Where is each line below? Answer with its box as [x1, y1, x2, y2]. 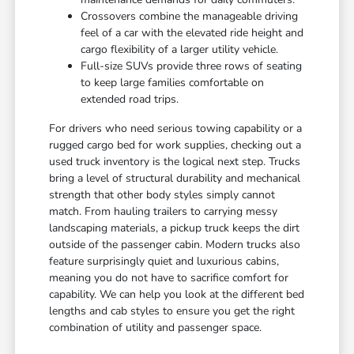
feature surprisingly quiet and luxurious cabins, [49, 254, 280, 269]
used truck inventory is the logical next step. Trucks [49, 154, 301, 170]
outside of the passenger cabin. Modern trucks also [49, 237, 301, 253]
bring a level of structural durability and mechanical [49, 171, 301, 186]
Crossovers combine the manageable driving [81, 9, 299, 24]
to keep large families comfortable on [81, 75, 265, 91]
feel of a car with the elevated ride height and [81, 25, 304, 41]
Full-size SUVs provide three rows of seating [81, 58, 303, 74]
